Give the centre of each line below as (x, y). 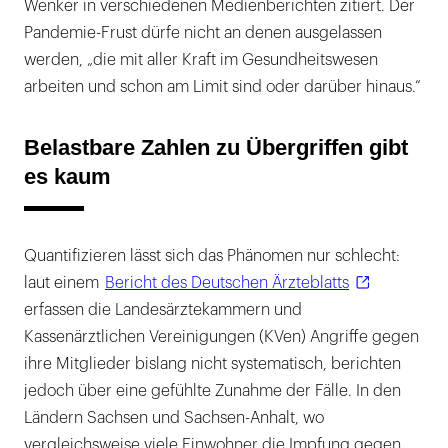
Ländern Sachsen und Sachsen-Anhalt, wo (174, 417)
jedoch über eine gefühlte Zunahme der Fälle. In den (212, 390)
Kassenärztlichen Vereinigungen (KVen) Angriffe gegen (221, 336)
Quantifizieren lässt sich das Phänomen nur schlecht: (212, 255)
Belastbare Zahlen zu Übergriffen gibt (216, 147)
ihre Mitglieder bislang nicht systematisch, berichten (212, 363)
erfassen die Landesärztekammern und (163, 309)
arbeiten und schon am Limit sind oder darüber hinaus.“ (222, 86)
